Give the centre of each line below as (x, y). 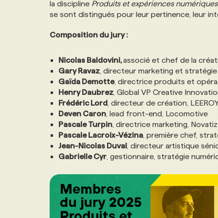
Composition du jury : (89, 35)
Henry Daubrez (86, 92)
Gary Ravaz (79, 71)
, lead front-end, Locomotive (157, 114)
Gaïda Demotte (86, 82)
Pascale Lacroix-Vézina (101, 135)
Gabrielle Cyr (82, 156)
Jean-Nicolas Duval (93, 146)
